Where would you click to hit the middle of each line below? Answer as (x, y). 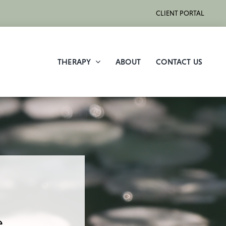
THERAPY (74, 61)
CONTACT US (179, 61)
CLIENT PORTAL (180, 13)
